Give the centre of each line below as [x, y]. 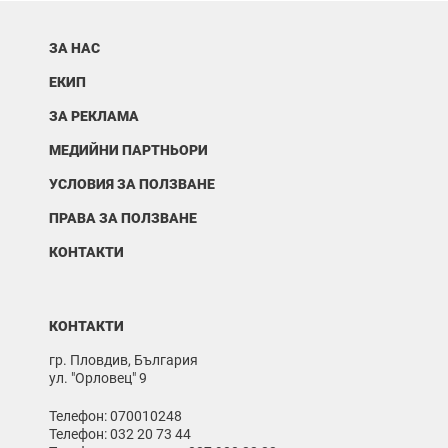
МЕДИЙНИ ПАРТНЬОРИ [128, 150]
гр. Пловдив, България [123, 360]
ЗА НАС [74, 48]
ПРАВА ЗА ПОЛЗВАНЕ [123, 218]
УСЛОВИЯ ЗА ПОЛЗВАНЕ [132, 184]
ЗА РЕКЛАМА [94, 116]
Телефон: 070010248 [115, 416]
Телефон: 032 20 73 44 [120, 434]
